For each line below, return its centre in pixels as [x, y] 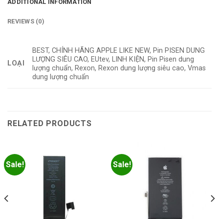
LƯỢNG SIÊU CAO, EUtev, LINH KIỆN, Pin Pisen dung [113, 59]
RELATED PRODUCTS [50, 124]
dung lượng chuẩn [61, 77]
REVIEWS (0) [26, 22]
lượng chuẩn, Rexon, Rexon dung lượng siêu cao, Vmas [119, 68]
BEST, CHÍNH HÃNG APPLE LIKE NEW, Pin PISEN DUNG [119, 50]
